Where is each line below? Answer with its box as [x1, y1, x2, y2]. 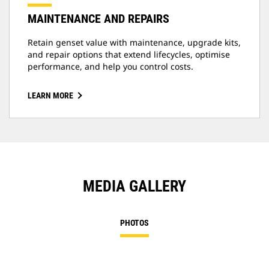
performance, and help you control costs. [28, 61, 193, 73]
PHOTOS [120, 218, 149, 228]
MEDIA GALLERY [83, 177, 186, 196]
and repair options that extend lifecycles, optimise [28, 49, 230, 61]
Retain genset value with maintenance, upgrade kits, [28, 37, 241, 49]
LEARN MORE [28, 91, 73, 101]
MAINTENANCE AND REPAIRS [28, 11, 169, 26]
